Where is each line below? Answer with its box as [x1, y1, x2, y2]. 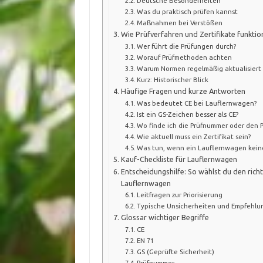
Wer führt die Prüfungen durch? [137, 42, 237, 50]
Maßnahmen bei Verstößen [137, 19, 223, 27]
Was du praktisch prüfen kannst [137, 8, 238, 16]
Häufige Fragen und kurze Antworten [120, 87, 245, 96]
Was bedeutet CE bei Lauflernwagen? [137, 99, 257, 107]
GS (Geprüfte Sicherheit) [137, 248, 215, 256]
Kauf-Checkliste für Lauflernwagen [120, 155, 237, 164]
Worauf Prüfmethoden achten [137, 53, 232, 62]
